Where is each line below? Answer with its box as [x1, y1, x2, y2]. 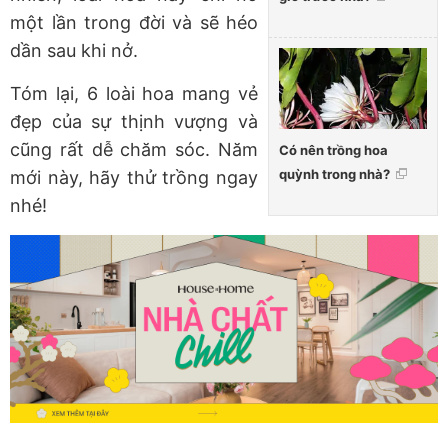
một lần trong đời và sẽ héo [10, 12, 258, 34]
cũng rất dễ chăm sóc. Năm [10, 139, 258, 161]
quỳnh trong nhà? [279, 165, 390, 182]
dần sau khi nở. [10, 40, 138, 62]
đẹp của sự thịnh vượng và [10, 111, 258, 133]
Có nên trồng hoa [279, 141, 388, 158]
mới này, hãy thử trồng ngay [10, 167, 258, 189]
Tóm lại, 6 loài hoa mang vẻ [10, 83, 258, 105]
